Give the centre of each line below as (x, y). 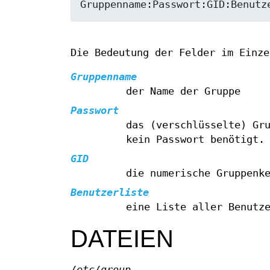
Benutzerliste (110, 193)
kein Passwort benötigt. (195, 140)
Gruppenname (104, 77)
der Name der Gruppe (183, 92)
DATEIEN (122, 239)
